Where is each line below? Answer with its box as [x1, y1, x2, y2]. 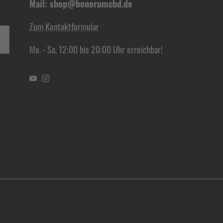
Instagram [44, 75, 77, 88]
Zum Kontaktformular [29, 20, 99, 33]
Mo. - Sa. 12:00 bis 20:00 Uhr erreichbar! [29, 43, 163, 56]
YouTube [32, 75, 59, 88]
